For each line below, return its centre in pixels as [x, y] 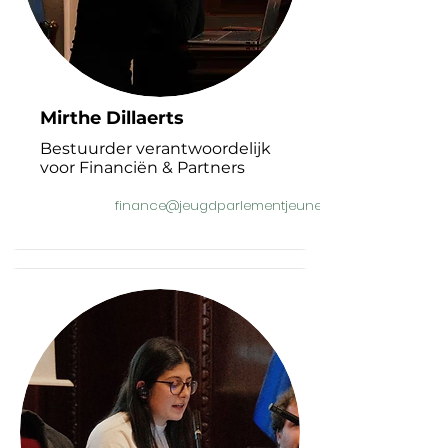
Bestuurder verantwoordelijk [155, 148]
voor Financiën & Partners [142, 167]
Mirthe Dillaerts [112, 118]
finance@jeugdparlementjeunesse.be [239, 205]
